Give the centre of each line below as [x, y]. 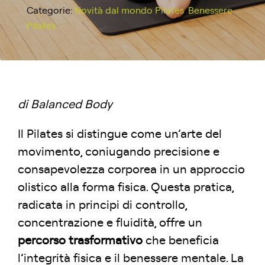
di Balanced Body [65, 105]
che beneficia [181, 241]
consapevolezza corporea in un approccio [131, 170]
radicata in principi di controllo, [102, 205]
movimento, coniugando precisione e [119, 152]
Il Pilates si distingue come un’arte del [120, 134]
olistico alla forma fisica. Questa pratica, [126, 188]
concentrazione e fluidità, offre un [110, 223]
